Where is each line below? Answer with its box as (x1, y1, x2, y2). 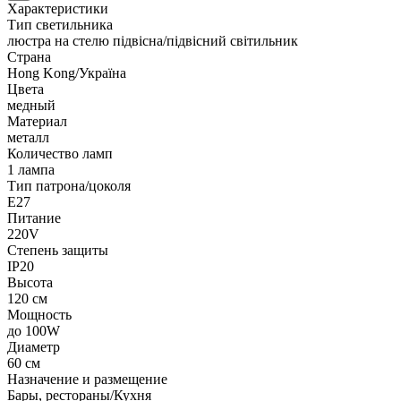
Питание (7, 209, 61, 226)
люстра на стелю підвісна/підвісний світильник (7, 32, 298, 48)
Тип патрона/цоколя (7, 177, 131, 193)
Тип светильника (7, 16, 113, 32)
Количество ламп (7, 145, 113, 161)
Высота (7, 274, 53, 290)
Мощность (7, 306, 72, 322)
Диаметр (7, 338, 60, 354)
